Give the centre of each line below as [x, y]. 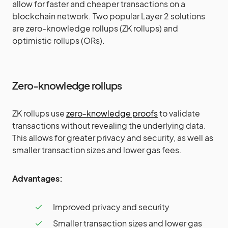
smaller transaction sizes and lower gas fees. [97, 150]
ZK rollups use [39, 113]
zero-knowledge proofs [112, 113]
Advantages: [37, 178]
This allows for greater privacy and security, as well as [113, 138]
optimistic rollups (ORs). [59, 40]
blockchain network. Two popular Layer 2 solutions [109, 16]
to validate [179, 113]
